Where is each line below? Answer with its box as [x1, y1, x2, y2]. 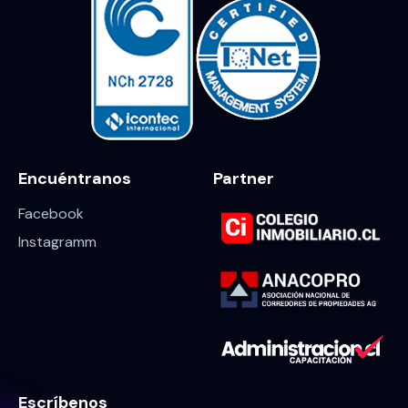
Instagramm [18, 231, 97, 251]
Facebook [18, 203, 84, 223]
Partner [213, 168, 274, 190]
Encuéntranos [18, 168, 131, 190]
